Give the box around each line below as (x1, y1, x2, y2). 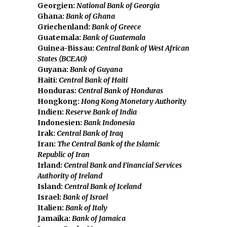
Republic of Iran (37, 149, 90, 159)
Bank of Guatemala (83, 32, 145, 42)
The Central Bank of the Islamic (57, 139, 160, 148)
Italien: (37, 203, 65, 212)
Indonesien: (37, 118, 84, 127)
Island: (37, 181, 64, 191)
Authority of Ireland (37, 171, 102, 180)
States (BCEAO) (37, 54, 87, 63)
